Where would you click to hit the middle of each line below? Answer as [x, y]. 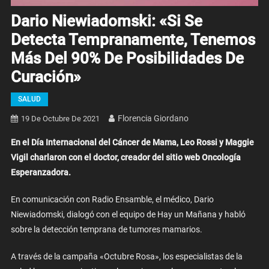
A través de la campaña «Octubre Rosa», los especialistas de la [126, 257]
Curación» [46, 77]
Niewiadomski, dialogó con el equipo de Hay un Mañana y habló [128, 215]
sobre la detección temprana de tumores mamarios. [106, 230]
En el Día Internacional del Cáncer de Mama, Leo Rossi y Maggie [132, 143]
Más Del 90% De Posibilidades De [127, 59]
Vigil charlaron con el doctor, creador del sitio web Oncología [125, 158]
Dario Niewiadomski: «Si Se [106, 21]
